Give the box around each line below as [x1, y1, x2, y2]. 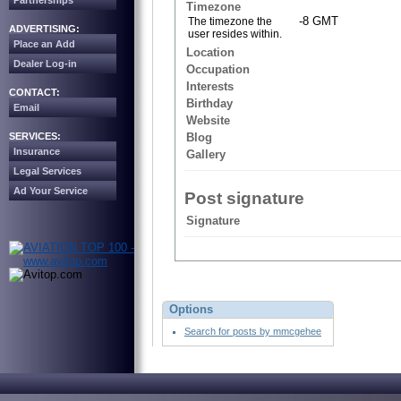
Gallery [186, 148, 226, 162]
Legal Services [13, 166, 81, 176]
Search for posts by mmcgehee [184, 326, 321, 337]
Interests [186, 80, 234, 94]
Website [186, 114, 230, 128]
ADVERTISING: [9, 23, 80, 34]
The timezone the [188, 15, 272, 29]
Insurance [13, 146, 60, 157]
